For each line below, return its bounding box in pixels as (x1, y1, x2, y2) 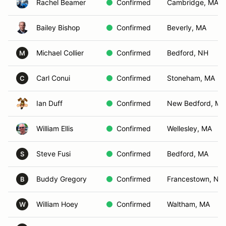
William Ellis (36, 124, 73, 133)
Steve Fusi (36, 149, 71, 158)
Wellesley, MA (167, 124, 212, 133)
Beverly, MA (167, 23, 206, 32)
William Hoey (36, 200, 78, 208)
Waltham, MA (167, 200, 210, 208)
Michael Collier (36, 48, 84, 57)
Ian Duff (36, 99, 63, 107)
